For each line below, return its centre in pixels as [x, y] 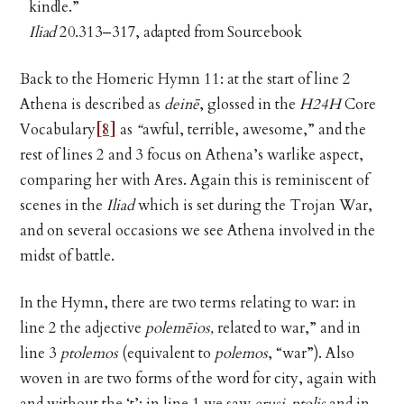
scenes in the [64, 205]
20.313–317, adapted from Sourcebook [179, 32]
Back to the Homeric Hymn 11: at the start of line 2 [186, 79]
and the [343, 129]
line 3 [41, 353]
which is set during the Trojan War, [254, 205]
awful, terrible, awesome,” [229, 129]
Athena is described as [91, 104]
